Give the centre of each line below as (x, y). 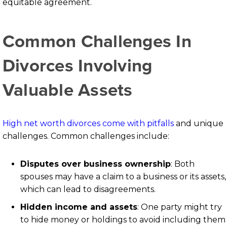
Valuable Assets (68, 90)
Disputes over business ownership (96, 164)
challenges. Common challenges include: (86, 136)
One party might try (181, 207)
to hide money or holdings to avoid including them (123, 220)
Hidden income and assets (79, 207)
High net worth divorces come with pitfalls (88, 124)
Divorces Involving (78, 66)
